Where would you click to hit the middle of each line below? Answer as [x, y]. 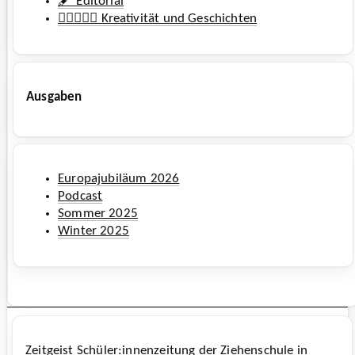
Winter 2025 [94, 231]
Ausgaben [54, 97]
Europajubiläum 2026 [119, 179]
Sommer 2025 [98, 214]
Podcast [80, 197]
